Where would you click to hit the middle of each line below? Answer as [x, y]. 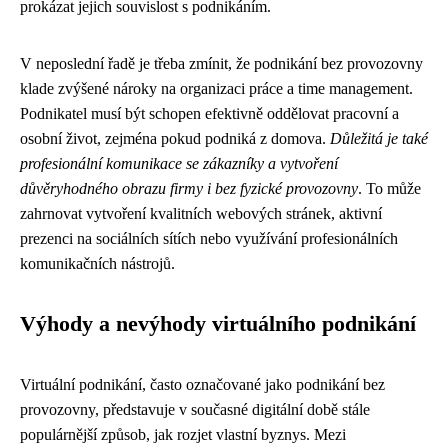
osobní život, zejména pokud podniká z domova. [175, 138]
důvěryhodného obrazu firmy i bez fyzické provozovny [189, 188]
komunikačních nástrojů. [97, 263]
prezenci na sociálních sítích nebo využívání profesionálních [209, 238]
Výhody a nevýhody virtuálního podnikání [218, 324]
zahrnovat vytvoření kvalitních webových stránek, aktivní [201, 213]
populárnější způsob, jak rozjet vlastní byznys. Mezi [183, 434]
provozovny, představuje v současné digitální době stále [195, 409]
